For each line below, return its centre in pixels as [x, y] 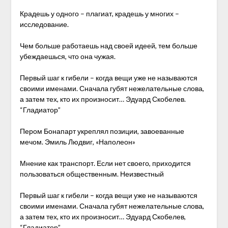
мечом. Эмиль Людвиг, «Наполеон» [77, 142]
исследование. [44, 24]
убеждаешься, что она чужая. [67, 56]
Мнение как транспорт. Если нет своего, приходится [105, 163]
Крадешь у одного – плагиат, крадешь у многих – [99, 13]
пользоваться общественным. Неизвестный [92, 174]
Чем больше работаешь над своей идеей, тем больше [108, 46]
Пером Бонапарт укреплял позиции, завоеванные [102, 131]
